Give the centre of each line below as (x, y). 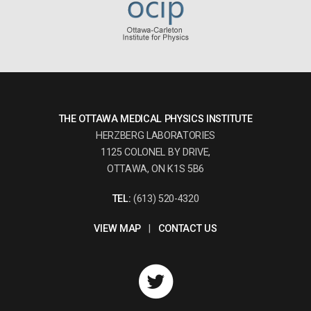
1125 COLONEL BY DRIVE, (155, 152)
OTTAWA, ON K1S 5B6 (155, 169)
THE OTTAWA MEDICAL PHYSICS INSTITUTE (155, 119)
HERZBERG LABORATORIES (155, 135)
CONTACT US (187, 229)
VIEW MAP (117, 229)
